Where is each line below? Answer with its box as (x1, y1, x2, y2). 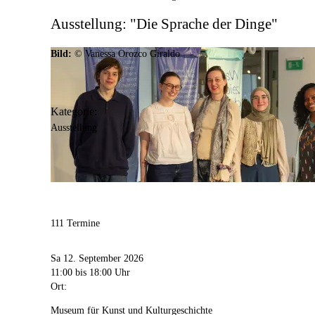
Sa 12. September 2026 (51, 253, 143, 264)
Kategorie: (51, 105, 97, 117)
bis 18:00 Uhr (75, 267, 130, 278)
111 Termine (51, 217, 100, 229)
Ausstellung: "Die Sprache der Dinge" (51, 15, 278, 33)
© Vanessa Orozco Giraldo (75, 48, 180, 59)
